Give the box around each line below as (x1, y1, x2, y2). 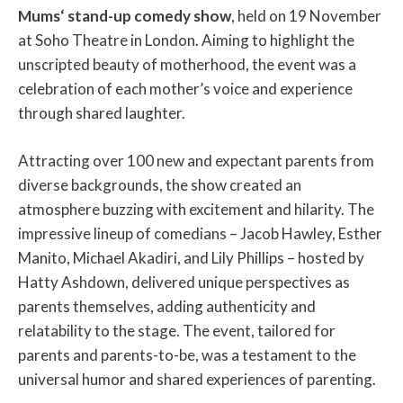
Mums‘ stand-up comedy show (18, 6, 231, 26)
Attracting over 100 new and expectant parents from (18, 150, 374, 170)
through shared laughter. (18, 103, 185, 123)
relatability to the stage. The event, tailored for (18, 320, 336, 340)
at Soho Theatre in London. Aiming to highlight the (18, 31, 354, 50)
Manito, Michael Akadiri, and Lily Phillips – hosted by (18, 247, 364, 267)
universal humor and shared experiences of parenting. (18, 369, 376, 389)
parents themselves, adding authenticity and (18, 296, 316, 316)
